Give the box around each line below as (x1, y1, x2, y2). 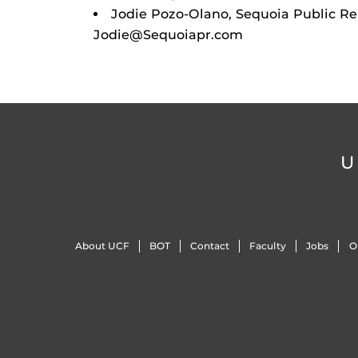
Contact (189, 240, 229, 253)
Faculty (249, 240, 287, 253)
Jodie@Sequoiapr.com (93, 27, 243, 43)
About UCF (74, 240, 129, 253)
